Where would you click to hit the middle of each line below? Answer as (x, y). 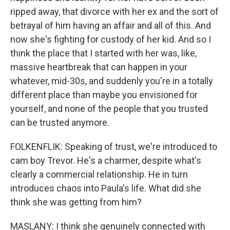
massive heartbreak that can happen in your (99, 67)
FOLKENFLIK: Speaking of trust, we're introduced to (114, 146)
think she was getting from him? (76, 202)
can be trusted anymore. (60, 122)
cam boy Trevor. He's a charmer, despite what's (106, 160)
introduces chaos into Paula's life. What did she (106, 188)
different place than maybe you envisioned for (104, 94)
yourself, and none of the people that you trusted (109, 108)
